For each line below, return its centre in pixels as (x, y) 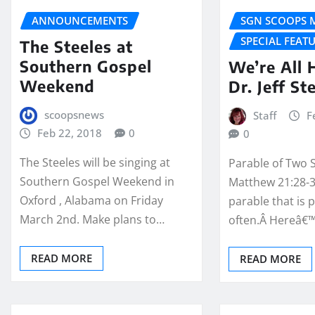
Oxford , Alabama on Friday (91, 201)
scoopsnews (74, 114)
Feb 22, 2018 (69, 133)
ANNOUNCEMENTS (80, 20)
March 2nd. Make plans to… (92, 220)
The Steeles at (76, 46)
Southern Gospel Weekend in (97, 182)
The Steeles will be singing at (95, 163)
